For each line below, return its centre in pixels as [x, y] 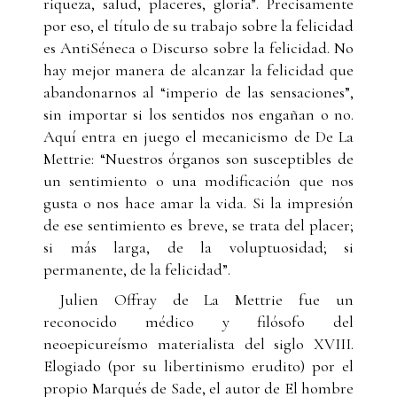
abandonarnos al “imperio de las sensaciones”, [198, 92]
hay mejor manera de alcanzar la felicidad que [198, 70]
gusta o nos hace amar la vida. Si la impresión [198, 203]
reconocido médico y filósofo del [198, 322]
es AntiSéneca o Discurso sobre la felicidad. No [198, 48]
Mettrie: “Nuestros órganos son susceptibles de [198, 159]
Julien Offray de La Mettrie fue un [206, 300]
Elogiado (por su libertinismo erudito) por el [198, 366]
